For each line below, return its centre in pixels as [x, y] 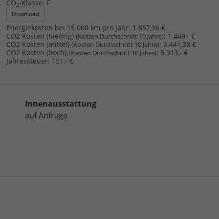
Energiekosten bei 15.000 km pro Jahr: [68, 27]
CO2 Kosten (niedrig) [41, 36]
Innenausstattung [61, 104]
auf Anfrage [46, 116]
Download [25, 14]
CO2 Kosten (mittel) [39, 44]
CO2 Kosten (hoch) [37, 52]
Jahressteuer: [28, 61]
